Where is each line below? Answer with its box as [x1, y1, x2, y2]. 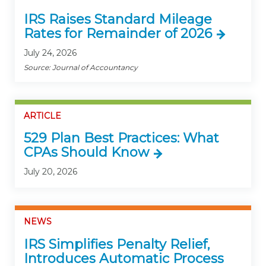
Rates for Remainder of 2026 [24, 25, 212, 42]
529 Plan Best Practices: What [24, 130, 219, 147]
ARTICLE [24, 110, 61, 121]
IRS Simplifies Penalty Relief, [24, 236, 210, 252]
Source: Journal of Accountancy [24, 62, 138, 72]
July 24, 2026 [24, 47, 77, 58]
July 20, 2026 [24, 166, 77, 178]
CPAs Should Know [24, 144, 149, 161]
